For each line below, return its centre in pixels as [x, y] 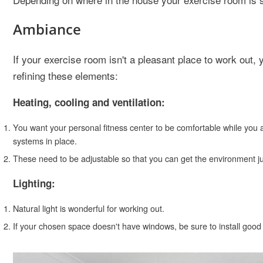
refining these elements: [65, 76]
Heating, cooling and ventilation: [89, 102]
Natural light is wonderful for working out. [89, 208]
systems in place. [45, 141]
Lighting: [34, 183]
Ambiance [47, 29]
